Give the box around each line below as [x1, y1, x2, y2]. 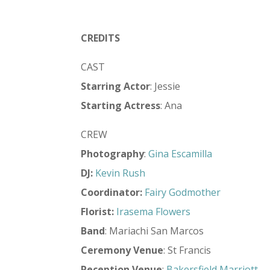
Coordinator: [81, 185, 143, 199]
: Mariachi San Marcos [105, 224, 204, 237]
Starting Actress [81, 98, 161, 112]
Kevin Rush [95, 166, 148, 180]
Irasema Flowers [114, 204, 193, 218]
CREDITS [81, 31, 121, 45]
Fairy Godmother [145, 185, 221, 199]
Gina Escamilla [148, 146, 215, 160]
